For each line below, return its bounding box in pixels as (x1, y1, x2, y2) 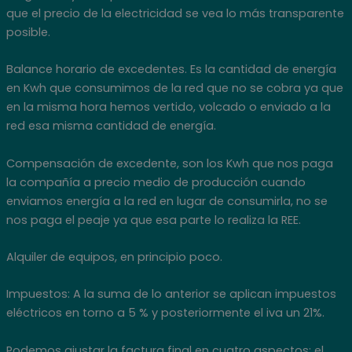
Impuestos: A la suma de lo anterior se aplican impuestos (5, 286, 336, 302)
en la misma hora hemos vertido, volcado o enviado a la (5, 99, 331, 115)
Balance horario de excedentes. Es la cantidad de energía (5, 61, 336, 78)
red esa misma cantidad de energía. (5, 118, 216, 134)
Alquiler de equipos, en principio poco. (5, 249, 222, 266)
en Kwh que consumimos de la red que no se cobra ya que (5, 80, 343, 97)
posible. (5, 24, 50, 41)
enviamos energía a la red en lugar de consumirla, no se (5, 192, 328, 209)
